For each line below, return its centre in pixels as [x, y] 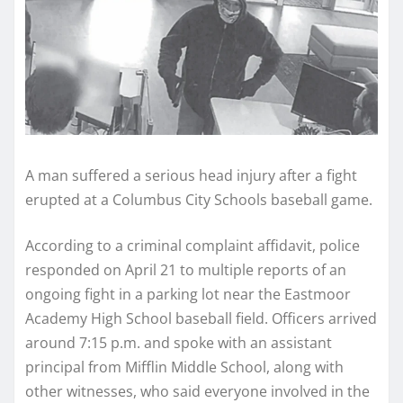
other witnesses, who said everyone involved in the [197, 391]
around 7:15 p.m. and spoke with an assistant [179, 342]
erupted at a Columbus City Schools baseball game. [199, 199]
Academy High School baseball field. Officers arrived [201, 318]
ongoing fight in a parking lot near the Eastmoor [188, 294]
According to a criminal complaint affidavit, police [193, 245]
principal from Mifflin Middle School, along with [184, 367]
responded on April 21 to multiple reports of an [186, 269]
